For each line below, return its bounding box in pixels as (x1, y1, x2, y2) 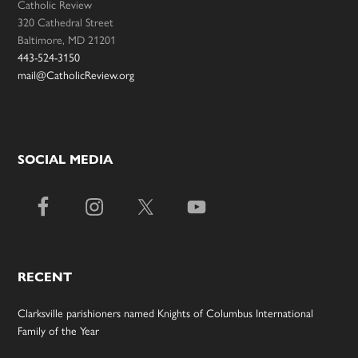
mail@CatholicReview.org (18, 66, 135, 83)
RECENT (18, 269, 73, 285)
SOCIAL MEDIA (18, 152, 113, 168)
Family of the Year (18, 322, 100, 339)
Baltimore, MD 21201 (18, 31, 117, 48)
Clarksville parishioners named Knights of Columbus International (18, 304, 314, 321)
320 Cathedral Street (18, 14, 114, 30)
